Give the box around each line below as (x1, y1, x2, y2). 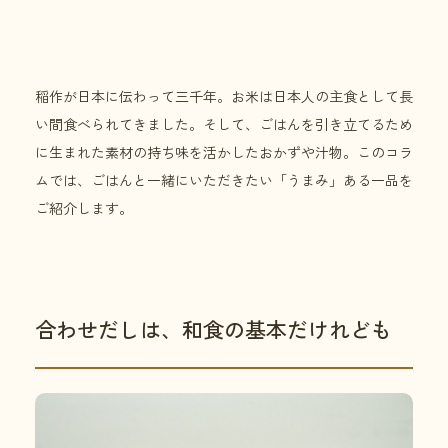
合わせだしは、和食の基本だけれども (35, 314, 392, 345)
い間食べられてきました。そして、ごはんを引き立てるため (35, 114, 413, 135)
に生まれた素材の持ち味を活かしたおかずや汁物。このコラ (35, 142, 413, 163)
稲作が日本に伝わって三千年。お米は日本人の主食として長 (35, 86, 413, 107)
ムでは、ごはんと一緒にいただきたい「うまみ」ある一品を (35, 170, 413, 191)
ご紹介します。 (35, 198, 133, 219)
